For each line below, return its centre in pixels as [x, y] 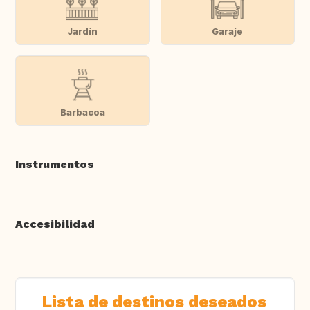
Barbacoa [82, 112]
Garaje [228, 31]
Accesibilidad [55, 224]
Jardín [83, 31]
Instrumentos [55, 165]
